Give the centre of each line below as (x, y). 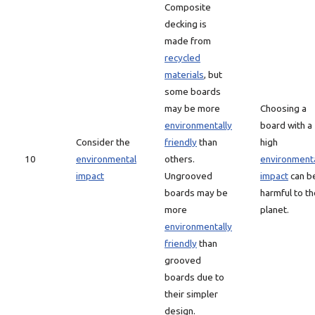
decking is (186, 24)
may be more (192, 108)
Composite (188, 7)
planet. (275, 210)
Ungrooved (188, 176)
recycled (182, 58)
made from (188, 41)
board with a (286, 125)
